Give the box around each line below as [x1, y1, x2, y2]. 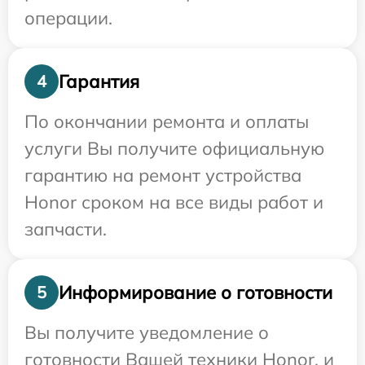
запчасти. [24, 218, 107, 240]
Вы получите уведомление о [24, 321, 269, 344]
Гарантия [59, 69, 139, 93]
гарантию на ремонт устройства [24, 164, 301, 187]
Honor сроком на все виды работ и [24, 191, 323, 213]
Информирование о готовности [59, 280, 332, 304]
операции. [24, 7, 112, 29]
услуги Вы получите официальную [24, 137, 324, 160]
